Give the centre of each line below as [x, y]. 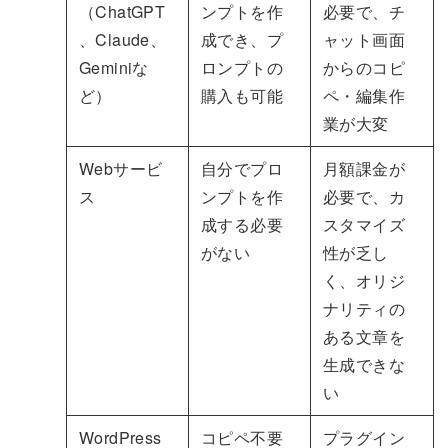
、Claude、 [122, 39]
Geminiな [113, 67]
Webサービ [120, 168]
